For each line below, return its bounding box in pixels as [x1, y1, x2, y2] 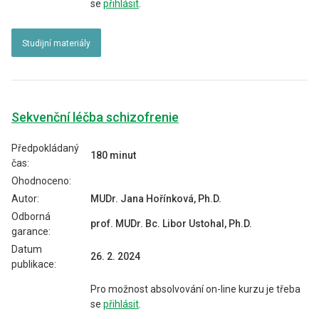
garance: [11, 226, 51, 237]
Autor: [11, 193, 39, 204]
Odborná [11, 211, 51, 222]
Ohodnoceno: [11, 175, 71, 187]
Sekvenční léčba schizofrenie [11, 110, 179, 125]
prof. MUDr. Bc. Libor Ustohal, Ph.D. [90, 218, 252, 229]
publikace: [11, 258, 56, 270]
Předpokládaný [11, 142, 79, 154]
